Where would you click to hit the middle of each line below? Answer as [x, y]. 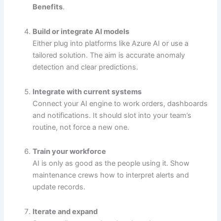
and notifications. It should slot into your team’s [112, 115]
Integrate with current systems [87, 92]
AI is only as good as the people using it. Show [111, 164]
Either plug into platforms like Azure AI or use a [111, 43]
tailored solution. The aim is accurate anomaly [109, 55]
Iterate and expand [65, 211]
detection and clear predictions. [86, 67]
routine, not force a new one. [81, 127]
